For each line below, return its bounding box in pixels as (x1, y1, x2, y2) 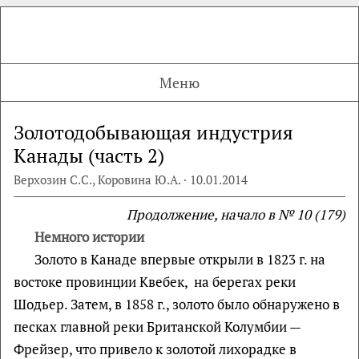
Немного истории (34, 228, 144, 246)
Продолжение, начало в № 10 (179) (127, 205, 345, 224)
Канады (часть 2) (14, 143, 164, 168)
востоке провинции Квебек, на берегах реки (14, 272, 296, 291)
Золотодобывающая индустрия (14, 119, 293, 145)
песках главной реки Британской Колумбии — (14, 317, 301, 336)
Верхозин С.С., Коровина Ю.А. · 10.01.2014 (14, 171, 248, 188)
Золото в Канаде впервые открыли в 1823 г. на (34, 250, 325, 268)
